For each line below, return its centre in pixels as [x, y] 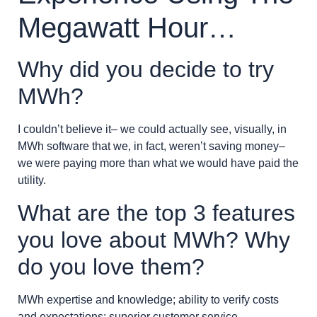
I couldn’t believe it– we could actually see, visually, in [152, 129]
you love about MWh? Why [154, 240]
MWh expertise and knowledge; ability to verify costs [148, 299]
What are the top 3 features [156, 213]
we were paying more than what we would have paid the [158, 163]
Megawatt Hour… [127, 28]
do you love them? [111, 266]
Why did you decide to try [146, 70]
